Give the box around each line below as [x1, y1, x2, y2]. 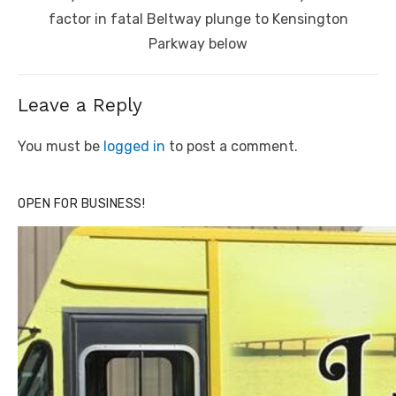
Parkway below [148, 35, 247, 53]
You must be [18, 138, 103, 156]
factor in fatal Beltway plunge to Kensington [48, 11, 348, 28]
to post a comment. [165, 138, 298, 156]
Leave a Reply [18, 94, 142, 117]
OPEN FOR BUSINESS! [18, 196, 145, 212]
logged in [103, 138, 165, 156]
